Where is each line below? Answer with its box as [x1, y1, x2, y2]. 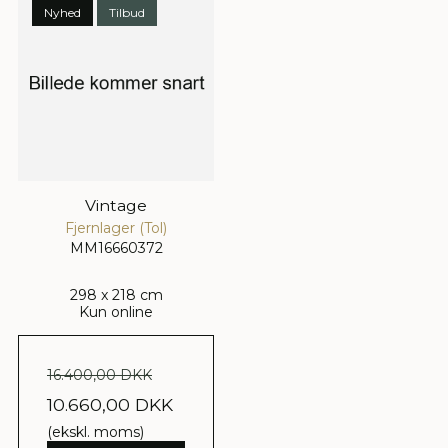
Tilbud [109, 5, 145, 21]
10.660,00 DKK [47, 394, 173, 416]
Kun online [79, 303, 153, 322]
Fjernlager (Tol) [65, 219, 167, 238]
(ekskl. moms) [47, 423, 144, 442]
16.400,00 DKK [47, 366, 152, 385]
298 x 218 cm [69, 286, 163, 305]
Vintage [85, 196, 147, 216]
